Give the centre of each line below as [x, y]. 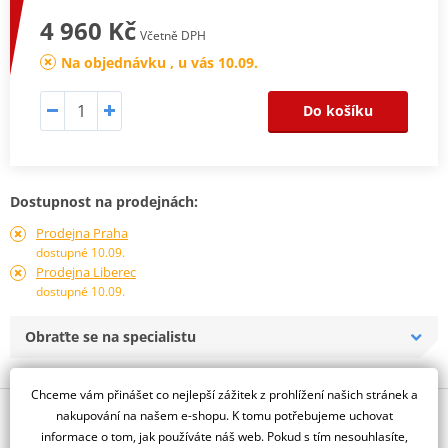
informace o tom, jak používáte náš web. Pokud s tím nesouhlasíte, [224, 436]
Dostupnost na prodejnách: [104, 201]
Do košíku [338, 110]
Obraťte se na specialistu [110, 336]
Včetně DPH [173, 35]
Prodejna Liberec [85, 271]
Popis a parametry [79, 412]
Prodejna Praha [81, 232]
